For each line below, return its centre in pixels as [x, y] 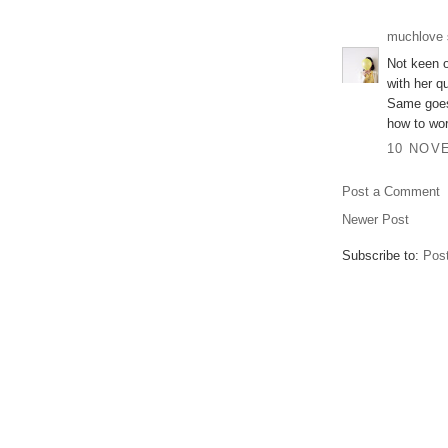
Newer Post [375, 220]
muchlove [415, 37]
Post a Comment [391, 192]
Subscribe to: [382, 256]
